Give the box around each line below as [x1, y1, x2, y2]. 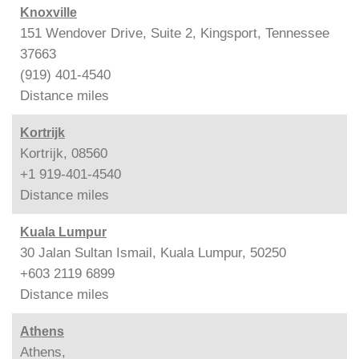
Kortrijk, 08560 [20, 145, 107, 161]
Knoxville [20, 5, 77, 19]
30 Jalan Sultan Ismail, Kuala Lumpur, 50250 [20, 244, 286, 260]
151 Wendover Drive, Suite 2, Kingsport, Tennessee [20, 25, 329, 41]
